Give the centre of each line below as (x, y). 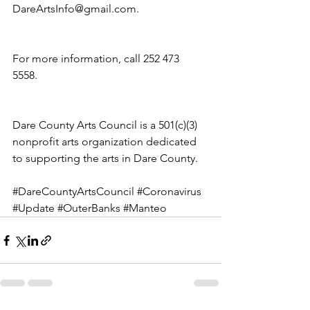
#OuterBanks (89, 208)
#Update (34, 208)
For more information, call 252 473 (97, 59)
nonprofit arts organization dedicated (106, 142)
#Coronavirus (169, 192)
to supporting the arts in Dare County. (107, 158)
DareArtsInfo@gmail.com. (77, 9)
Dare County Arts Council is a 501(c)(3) (106, 125)
